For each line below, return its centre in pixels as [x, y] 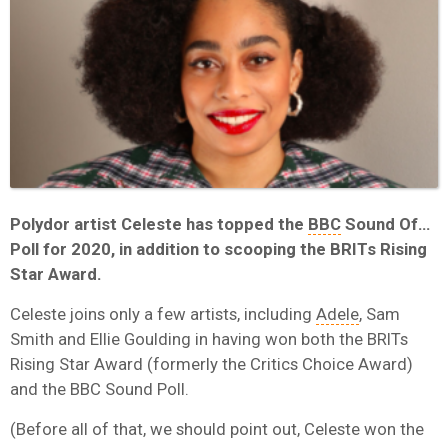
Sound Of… [385, 223]
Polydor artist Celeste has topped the [159, 223]
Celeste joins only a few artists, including [163, 313]
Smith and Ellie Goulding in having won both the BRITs [209, 338]
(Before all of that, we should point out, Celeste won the [217, 428]
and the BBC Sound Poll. [99, 388]
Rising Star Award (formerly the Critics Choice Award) [211, 363]
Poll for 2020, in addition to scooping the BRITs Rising [218, 248]
